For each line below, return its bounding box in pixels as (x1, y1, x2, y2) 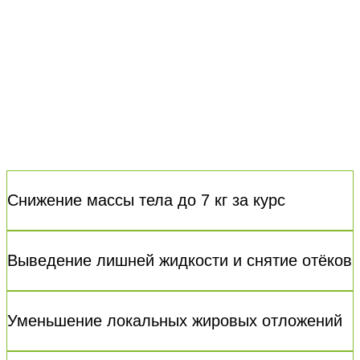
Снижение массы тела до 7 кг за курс (7, 190, 285, 209)
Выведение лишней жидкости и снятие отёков (7, 251, 352, 269)
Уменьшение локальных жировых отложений (7, 311, 342, 329)
